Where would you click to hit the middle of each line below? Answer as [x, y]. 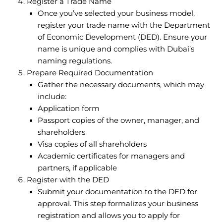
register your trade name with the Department [124, 25]
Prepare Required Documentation [90, 73]
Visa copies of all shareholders [92, 144]
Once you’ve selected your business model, [116, 13]
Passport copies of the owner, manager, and [118, 120]
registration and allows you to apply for [109, 215]
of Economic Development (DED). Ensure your [122, 37]
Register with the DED [68, 180]
